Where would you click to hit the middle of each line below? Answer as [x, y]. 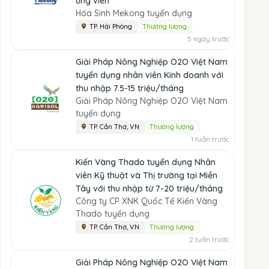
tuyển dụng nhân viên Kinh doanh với [150, 75]
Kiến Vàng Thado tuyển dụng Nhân [146, 162]
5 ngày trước [208, 39]
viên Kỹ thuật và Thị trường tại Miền [147, 175]
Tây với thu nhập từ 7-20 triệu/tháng [149, 189]
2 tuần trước [209, 239]
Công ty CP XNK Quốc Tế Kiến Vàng [147, 201]
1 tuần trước [210, 139]
